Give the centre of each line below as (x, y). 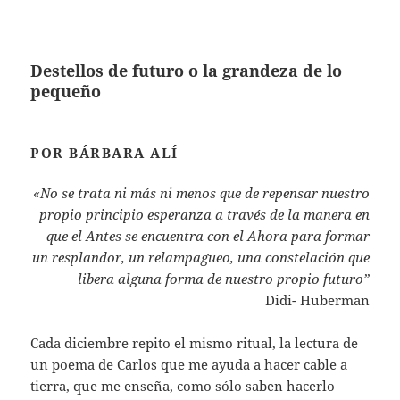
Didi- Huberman (317, 300)
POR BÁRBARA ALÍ (104, 152)
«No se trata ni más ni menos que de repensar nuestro (201, 192)
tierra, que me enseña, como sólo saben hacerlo (183, 385)
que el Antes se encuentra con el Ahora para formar (208, 235)
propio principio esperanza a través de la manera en (204, 214)
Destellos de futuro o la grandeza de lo (187, 70)
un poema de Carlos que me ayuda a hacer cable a (189, 364)
